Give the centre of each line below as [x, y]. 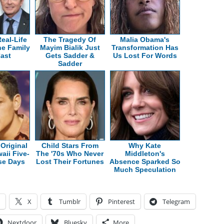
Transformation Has [145, 47]
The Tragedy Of [70, 39]
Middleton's [145, 153]
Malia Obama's [145, 39]
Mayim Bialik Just [70, 47]
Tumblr [70, 201]
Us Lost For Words [145, 55]
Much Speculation [145, 169]
